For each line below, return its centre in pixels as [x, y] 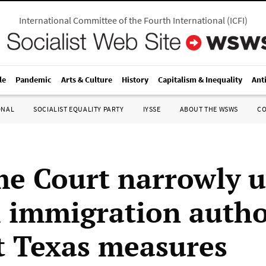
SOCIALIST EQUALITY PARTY [79, 109]
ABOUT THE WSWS [209, 109]
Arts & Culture [87, 80]
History [135, 80]
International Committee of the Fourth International [122, 20]
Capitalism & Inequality [200, 80]
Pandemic [34, 80]
